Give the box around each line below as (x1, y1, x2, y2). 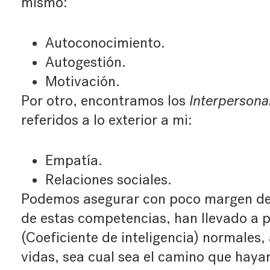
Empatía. (45, 152, 102, 169)
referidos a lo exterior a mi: (20, 111, 192, 128)
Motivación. (45, 73, 120, 90)
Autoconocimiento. (45, 34, 165, 51)
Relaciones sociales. (45, 171, 172, 188)
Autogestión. (45, 54, 126, 71)
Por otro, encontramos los (20, 92, 189, 109)
